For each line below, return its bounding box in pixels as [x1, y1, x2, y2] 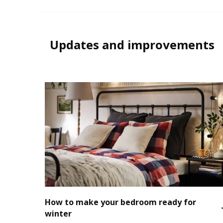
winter [45, 208, 72, 220]
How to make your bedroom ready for [45, 197, 196, 208]
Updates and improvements [50, 36, 215, 53]
